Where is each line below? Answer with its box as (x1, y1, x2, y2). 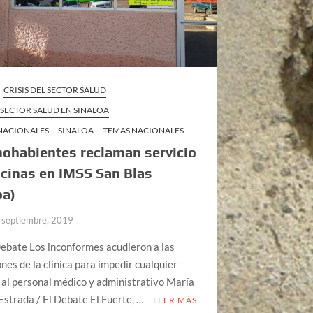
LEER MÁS (153, 294, 198, 305)
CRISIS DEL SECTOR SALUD (3, 84, 107, 95)
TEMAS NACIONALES (103, 124, 184, 136)
